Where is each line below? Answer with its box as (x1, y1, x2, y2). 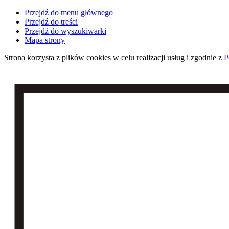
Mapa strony (25, 36, 65, 44)
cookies (86, 53, 111, 62)
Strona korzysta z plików (4, 53, 86, 62)
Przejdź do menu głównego (25, 8, 113, 17)
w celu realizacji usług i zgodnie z (111, 53, 224, 62)
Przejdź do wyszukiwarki (25, 27, 106, 35)
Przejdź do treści (25, 17, 78, 26)
